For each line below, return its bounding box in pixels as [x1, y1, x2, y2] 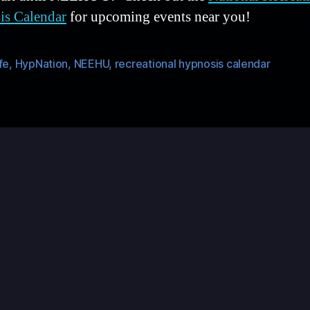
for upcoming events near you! [66, 8, 250, 26]
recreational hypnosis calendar [114, 57, 271, 71]
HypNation [15, 57, 69, 71]
